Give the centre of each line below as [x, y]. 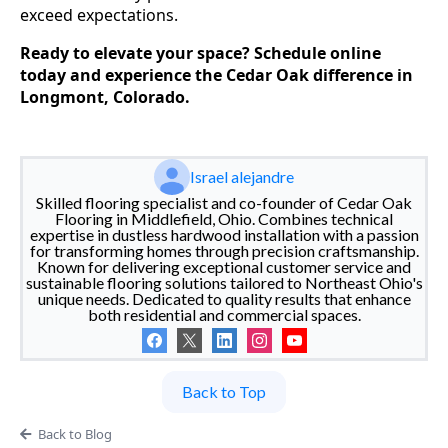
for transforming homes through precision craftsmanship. [224, 250]
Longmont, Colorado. [105, 96]
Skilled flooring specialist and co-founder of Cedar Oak [224, 202]
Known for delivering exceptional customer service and [224, 266]
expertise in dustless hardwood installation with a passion [224, 234]
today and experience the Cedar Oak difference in [216, 74]
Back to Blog [74, 433]
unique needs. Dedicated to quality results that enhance [224, 298]
